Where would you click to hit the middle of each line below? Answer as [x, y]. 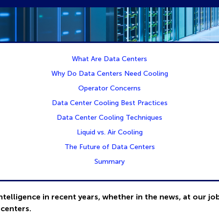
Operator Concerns [109, 88]
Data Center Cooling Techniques [109, 118]
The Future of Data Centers [109, 147]
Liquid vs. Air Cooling [109, 132]
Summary [109, 162]
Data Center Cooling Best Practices [109, 103]
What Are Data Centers [109, 59]
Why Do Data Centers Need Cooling [109, 74]
